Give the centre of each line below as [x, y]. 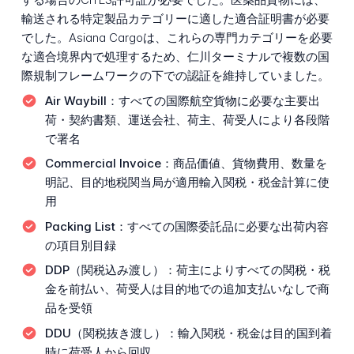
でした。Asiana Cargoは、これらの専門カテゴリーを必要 [177, 37]
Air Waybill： [81, 100]
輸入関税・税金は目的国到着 [254, 333]
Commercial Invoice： [109, 164]
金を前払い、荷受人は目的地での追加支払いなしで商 [187, 289]
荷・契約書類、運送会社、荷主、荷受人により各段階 [187, 119]
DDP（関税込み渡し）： [110, 270]
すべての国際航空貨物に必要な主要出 [219, 100]
